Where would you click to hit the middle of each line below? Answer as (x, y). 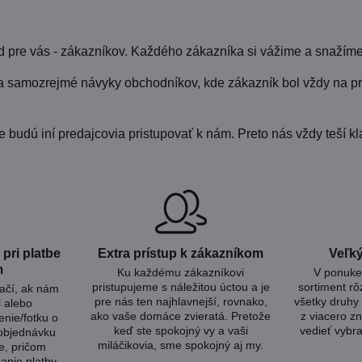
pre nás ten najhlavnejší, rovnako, (181, 301)
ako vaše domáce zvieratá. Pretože (181, 316)
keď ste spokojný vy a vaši (181, 330)
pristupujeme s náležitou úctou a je (181, 286)
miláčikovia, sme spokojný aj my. (181, 345)
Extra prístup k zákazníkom (181, 253)
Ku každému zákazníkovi (181, 272)
